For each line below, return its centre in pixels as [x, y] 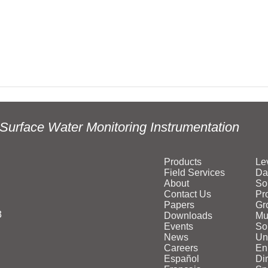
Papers [179, 205]
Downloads [188, 216]
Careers [181, 248]
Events [179, 226]
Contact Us [188, 194]
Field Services [195, 173]
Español [182, 259]
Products [183, 162]
